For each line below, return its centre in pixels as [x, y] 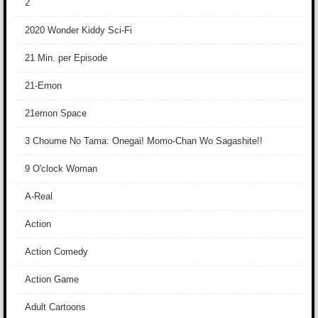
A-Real [39, 196]
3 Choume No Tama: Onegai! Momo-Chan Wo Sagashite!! [144, 141]
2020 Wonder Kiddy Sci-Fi [78, 30]
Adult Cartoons [55, 307]
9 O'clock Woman [61, 169]
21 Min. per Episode [66, 58]
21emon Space [56, 113]
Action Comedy [56, 252]
